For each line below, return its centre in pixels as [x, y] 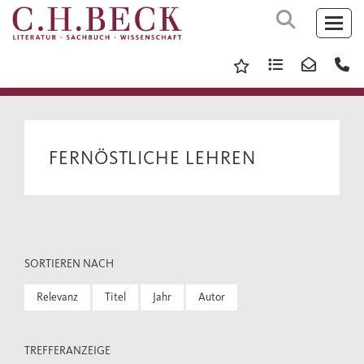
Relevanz [57, 297]
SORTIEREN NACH [69, 264]
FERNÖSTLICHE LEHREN [152, 158]
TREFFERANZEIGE [67, 351]
